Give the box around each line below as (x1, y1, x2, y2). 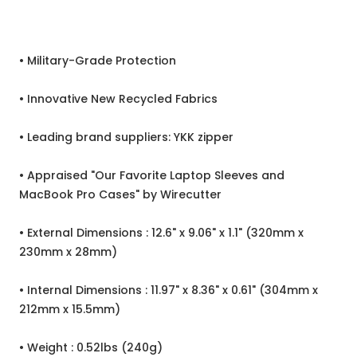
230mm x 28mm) (19, 244, 117, 261)
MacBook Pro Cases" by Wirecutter (19, 186, 222, 203)
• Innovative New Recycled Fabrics (19, 91, 218, 108)
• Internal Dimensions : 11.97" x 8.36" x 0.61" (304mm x (19, 282, 318, 299)
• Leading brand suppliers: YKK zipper (19, 129, 233, 146)
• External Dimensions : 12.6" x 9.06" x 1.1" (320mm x (19, 225, 304, 241)
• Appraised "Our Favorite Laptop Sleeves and (19, 167, 284, 184)
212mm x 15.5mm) (19, 301, 120, 318)
